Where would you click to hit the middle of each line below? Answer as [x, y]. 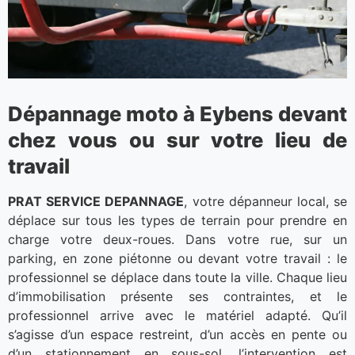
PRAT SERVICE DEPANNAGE [96, 202]
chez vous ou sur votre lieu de [177, 140]
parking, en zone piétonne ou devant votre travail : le [177, 259]
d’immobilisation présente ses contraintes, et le [177, 297]
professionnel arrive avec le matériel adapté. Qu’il [177, 316]
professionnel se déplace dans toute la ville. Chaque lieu [177, 278]
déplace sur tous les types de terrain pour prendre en [177, 221]
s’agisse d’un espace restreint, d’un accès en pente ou [177, 335]
